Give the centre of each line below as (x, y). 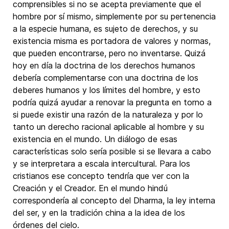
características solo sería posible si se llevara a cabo (112, 151)
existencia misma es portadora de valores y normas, (112, 41)
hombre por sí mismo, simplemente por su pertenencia (114, 16)
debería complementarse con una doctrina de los (106, 78)
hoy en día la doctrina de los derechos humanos (104, 65)
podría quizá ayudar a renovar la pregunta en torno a (112, 102)
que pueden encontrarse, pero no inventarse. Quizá (109, 53)
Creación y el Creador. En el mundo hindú (90, 188)
